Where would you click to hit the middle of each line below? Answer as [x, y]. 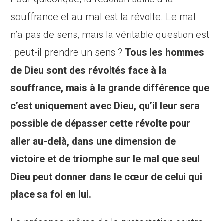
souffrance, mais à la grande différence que [110, 88]
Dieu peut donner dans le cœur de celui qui [107, 177]
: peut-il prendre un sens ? [68, 53]
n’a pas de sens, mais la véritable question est [110, 35]
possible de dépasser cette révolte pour [101, 124]
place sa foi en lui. [51, 195]
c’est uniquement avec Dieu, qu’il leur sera [105, 106]
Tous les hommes [165, 53]
